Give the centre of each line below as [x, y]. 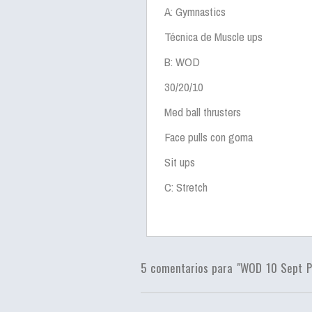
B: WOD [182, 62]
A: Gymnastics [195, 11]
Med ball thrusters [203, 112]
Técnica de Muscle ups [213, 37]
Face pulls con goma [209, 137]
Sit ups [180, 162]
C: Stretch [186, 187]
